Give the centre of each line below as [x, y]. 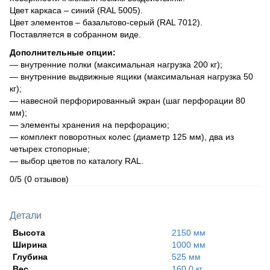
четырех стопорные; [50, 149]
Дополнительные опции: [63, 52]
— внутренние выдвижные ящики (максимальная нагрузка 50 [131, 76]
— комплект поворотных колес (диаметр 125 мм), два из [122, 137]
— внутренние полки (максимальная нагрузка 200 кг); [116, 64]
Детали [26, 215]
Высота [29, 232]
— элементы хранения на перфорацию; [89, 124]
